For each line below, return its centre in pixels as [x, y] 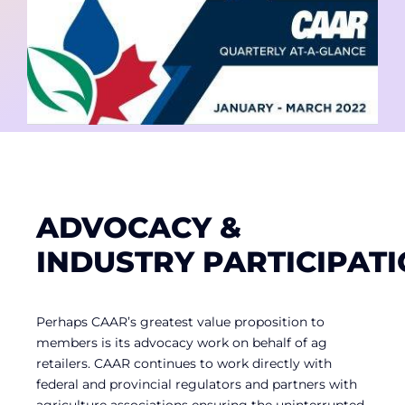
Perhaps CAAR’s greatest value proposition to [180, 321]
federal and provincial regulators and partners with [197, 384]
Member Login [78, 55]
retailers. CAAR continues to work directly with [184, 363]
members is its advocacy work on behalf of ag [182, 342]
